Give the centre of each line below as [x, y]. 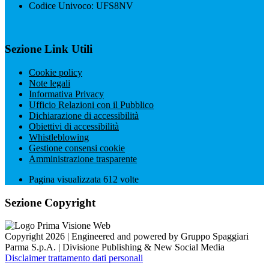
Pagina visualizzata [66, 180]
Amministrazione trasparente [83, 159]
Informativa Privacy [66, 94]
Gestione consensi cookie [77, 148]
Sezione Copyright [50, 202]
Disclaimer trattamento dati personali [74, 258]
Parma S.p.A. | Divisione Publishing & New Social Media [115, 247]
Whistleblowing [59, 138]
